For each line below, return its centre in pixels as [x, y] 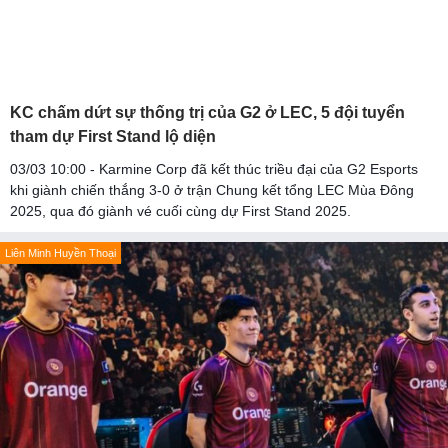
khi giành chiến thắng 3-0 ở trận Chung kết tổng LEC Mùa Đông [212, 189]
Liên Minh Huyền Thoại [60, 252]
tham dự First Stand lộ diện [113, 136]
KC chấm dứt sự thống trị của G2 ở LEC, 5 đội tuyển [207, 112]
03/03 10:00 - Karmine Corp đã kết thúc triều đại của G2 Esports [214, 168]
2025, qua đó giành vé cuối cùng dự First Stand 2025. [180, 210]
